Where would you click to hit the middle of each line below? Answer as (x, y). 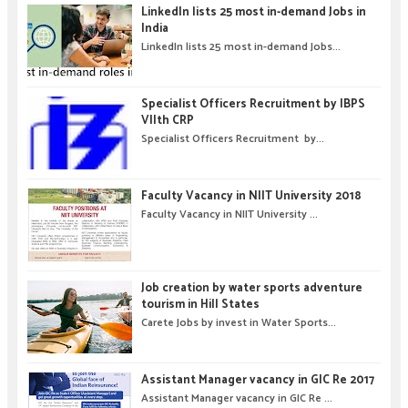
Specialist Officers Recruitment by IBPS (253, 104)
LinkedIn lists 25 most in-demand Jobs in (253, 12)
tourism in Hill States (200, 304)
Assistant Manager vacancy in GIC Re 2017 (257, 380)
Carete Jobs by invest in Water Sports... (238, 322)
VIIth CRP (167, 120)
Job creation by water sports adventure (251, 288)
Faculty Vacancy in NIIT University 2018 (251, 196)
